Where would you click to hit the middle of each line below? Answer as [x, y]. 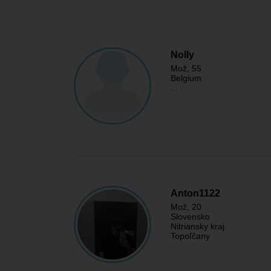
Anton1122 [195, 193]
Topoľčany [190, 236]
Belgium [186, 78]
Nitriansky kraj [198, 226]
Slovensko [190, 217]
